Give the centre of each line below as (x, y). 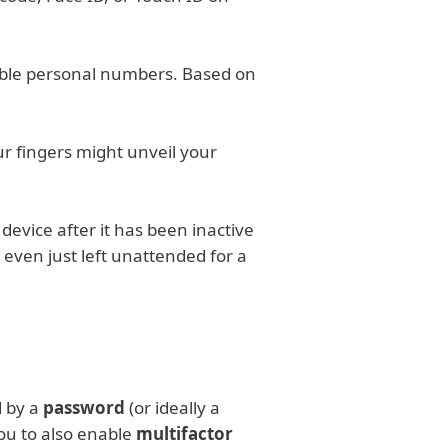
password (84, 407)
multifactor (184, 433)
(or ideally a (172, 407)
